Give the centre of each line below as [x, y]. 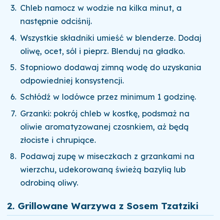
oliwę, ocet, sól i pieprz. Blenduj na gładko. [103, 51]
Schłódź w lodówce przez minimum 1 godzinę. [108, 97]
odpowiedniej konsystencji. [72, 81]
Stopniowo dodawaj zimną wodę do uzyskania [111, 68]
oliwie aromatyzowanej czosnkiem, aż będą [105, 126]
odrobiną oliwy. [49, 182]
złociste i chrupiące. [58, 140]
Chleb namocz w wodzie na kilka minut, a [101, 8]
